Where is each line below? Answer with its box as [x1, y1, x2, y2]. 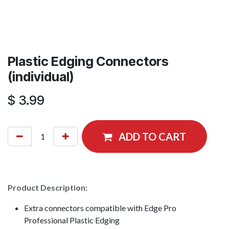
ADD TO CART [119, 130, 186, 143]
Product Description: [8, 182, 87, 192]
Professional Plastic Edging [24, 215, 120, 225]
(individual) [8, 68, 74, 84]
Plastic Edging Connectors [8, 53, 169, 69]
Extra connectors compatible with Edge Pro [24, 202, 176, 213]
